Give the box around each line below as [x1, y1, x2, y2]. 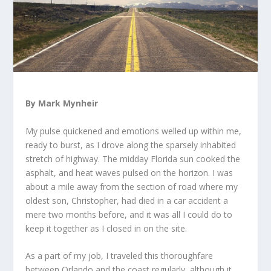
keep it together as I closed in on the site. [25, 222, 188, 234]
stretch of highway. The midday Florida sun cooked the [25, 152, 241, 165]
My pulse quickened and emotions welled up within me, [25, 125, 242, 137]
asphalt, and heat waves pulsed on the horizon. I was [25, 166, 233, 178]
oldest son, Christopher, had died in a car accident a [25, 194, 229, 206]
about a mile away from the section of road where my [25, 180, 238, 192]
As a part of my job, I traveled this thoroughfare [25, 250, 214, 262]
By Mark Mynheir [25, 97, 99, 109]
